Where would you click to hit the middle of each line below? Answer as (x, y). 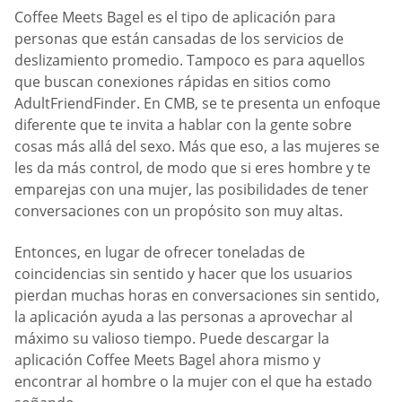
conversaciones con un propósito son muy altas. (179, 211)
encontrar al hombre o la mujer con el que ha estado (193, 381)
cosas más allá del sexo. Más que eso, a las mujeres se (197, 147)
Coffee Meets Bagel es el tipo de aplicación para (175, 17)
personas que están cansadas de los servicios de (179, 39)
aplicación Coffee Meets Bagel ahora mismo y (167, 359)
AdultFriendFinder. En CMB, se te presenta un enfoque (197, 104)
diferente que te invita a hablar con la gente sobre (183, 125)
